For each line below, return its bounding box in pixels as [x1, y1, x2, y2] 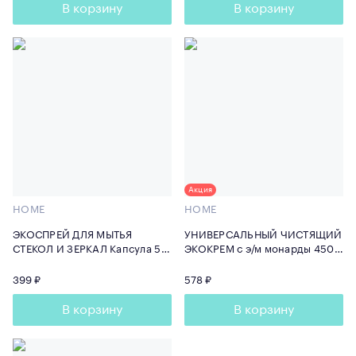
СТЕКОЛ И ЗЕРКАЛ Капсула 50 [13, 243, 168, 254]
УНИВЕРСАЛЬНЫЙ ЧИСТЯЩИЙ [184, 229, 342, 240]
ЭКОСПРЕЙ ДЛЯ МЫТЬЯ [13, 229, 133, 240]
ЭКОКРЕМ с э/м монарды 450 [184, 243, 335, 254]
